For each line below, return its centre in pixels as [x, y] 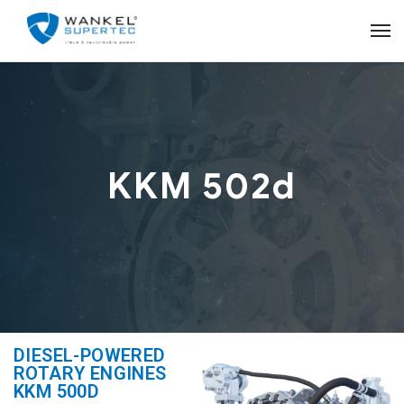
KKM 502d [202, 185]
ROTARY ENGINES [90, 373]
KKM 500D [57, 391]
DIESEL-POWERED [90, 355]
